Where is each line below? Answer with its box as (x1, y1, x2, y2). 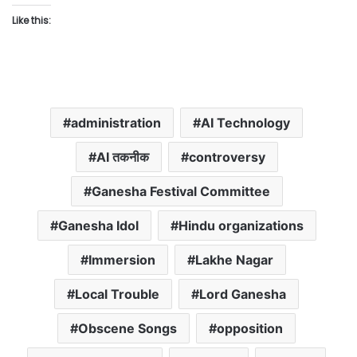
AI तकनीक (96, 149, 149, 166)
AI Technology (201, 115, 290, 131)
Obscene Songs (78, 320, 177, 337)
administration (71, 115, 161, 131)
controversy (188, 149, 265, 166)
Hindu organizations (178, 218, 304, 234)
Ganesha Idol (57, 218, 139, 234)
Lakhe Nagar (194, 252, 273, 269)
